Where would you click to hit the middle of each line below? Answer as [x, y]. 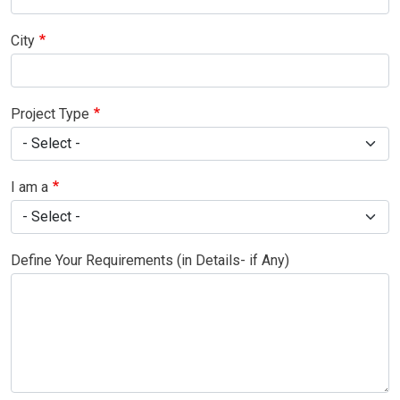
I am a [29, 187]
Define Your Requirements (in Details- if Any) [150, 260]
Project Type [50, 113]
